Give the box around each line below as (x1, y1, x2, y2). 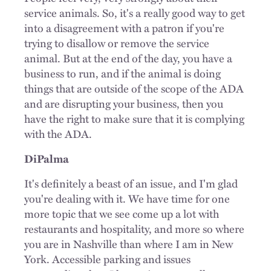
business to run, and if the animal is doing (24, 65, 221, 81)
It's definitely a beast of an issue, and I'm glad (24, 175, 238, 191)
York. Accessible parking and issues (24, 250, 191, 267)
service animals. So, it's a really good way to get (24, 4, 245, 21)
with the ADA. (24, 125, 92, 142)
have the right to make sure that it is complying (24, 110, 244, 126)
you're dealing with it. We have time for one (24, 190, 230, 206)
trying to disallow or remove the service (24, 34, 209, 51)
